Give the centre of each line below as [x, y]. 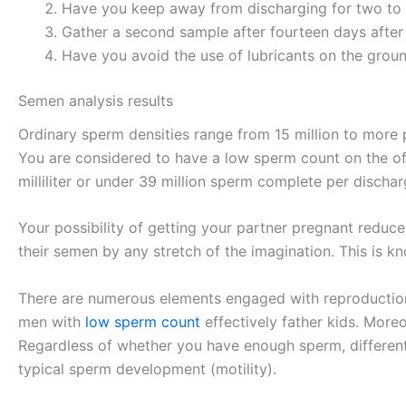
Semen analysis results [96, 100]
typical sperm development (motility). [147, 368]
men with [52, 321]
